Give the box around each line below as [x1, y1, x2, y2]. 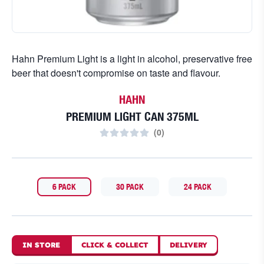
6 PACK [52, 181, 76, 192]
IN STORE [22, 240, 60, 249]
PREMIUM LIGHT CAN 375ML [65, 110, 199, 123]
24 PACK [184, 181, 212, 192]
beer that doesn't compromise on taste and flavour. [12, 66, 220, 80]
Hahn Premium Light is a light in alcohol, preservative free [12, 52, 252, 65]
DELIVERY [170, 240, 207, 250]
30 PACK [116, 181, 144, 192]
